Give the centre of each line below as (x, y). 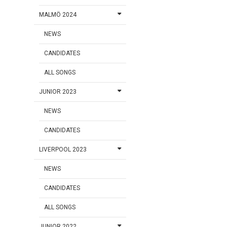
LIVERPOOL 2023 (63, 150)
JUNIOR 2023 (58, 92)
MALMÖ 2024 (58, 15)
